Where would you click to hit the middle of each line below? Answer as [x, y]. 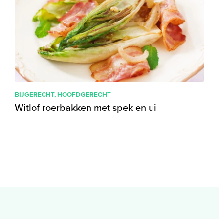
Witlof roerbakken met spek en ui [85, 107]
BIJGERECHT [34, 94]
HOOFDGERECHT [84, 94]
